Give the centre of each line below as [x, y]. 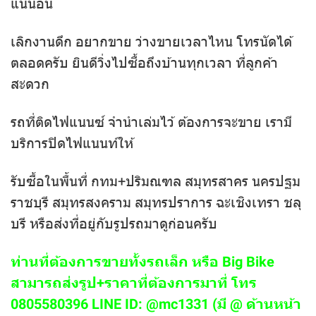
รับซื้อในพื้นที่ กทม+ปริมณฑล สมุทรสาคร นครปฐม [156, 181]
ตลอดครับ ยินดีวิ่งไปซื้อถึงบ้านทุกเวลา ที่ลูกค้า [144, 62]
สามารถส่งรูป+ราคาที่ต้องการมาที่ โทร [134, 282]
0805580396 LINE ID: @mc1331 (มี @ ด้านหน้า [156, 304]
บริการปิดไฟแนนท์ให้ [72, 143]
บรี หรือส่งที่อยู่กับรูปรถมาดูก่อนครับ [114, 223]
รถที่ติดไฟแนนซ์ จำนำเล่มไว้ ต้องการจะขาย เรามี [151, 122]
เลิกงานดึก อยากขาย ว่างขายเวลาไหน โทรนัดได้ [151, 41]
